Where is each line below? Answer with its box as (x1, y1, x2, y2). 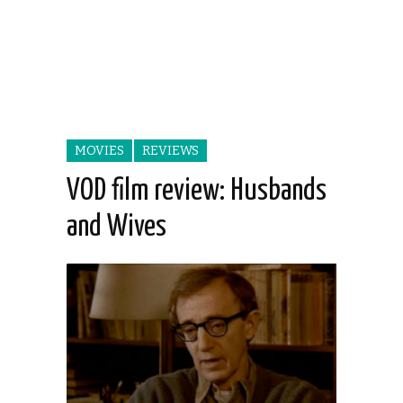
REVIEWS (142, 143, 199, 159)
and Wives (67, 212, 166, 243)
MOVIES (75, 143, 124, 159)
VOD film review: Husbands (67, 176, 327, 207)
